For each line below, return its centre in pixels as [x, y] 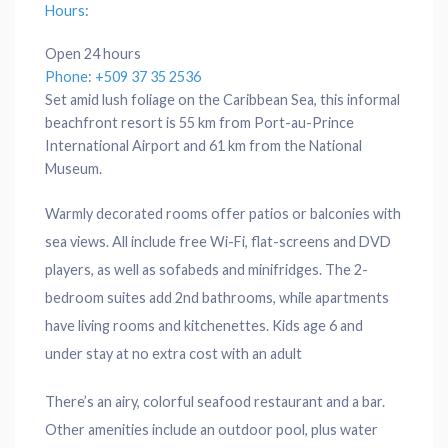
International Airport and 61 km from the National [203, 146]
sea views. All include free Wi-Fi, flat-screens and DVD [218, 242]
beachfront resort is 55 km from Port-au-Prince [199, 123]
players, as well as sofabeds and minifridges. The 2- [206, 270]
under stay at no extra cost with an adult [173, 354]
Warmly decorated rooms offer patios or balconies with [223, 214]
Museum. [73, 169]
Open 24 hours [93, 54]
